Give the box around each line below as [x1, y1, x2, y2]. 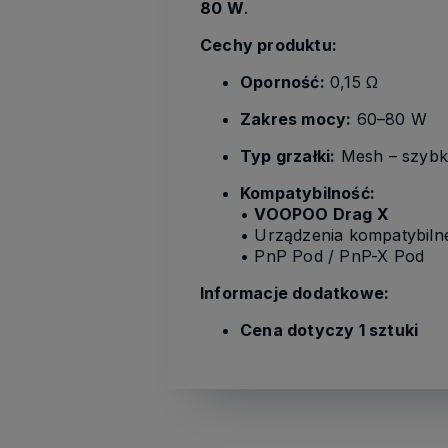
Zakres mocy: [240, 109, 352, 129]
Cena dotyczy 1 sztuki [240, 320, 419, 340]
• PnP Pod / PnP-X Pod [240, 246, 425, 266]
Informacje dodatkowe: [200, 283, 390, 303]
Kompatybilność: [240, 183, 375, 203]
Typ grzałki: [240, 146, 336, 166]
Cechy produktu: [200, 35, 337, 55]
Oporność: [240, 72, 325, 92]
